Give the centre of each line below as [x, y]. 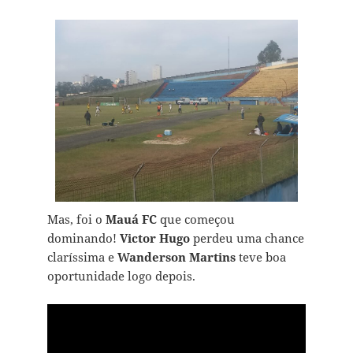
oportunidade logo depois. [121, 276]
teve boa [260, 257]
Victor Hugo [154, 238]
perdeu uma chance [247, 238]
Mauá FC [131, 219]
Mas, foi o [76, 219]
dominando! [83, 238]
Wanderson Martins [176, 257]
